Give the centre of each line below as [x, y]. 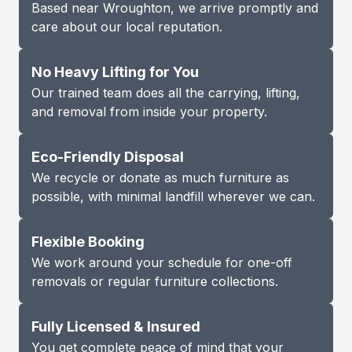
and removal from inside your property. [149, 112]
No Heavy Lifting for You [115, 72]
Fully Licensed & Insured [116, 327]
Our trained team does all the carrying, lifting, [166, 93]
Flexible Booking [88, 242]
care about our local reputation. [127, 27]
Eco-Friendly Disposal [108, 157]
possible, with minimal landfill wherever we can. [173, 197]
